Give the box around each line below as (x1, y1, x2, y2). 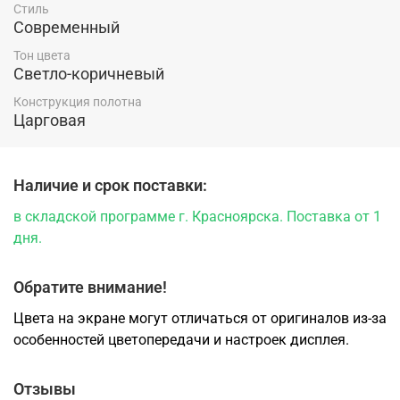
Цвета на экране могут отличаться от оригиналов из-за (13, 310, 387, 328)
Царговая (13, 111, 86, 130)
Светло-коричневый (13, 64, 164, 84)
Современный (13, 17, 120, 37)
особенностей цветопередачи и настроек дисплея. (13, 331, 349, 349)
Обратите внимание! (13, 278, 167, 297)
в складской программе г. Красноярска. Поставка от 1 (13, 208, 381, 226)
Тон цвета (13, 48, 71, 63)
